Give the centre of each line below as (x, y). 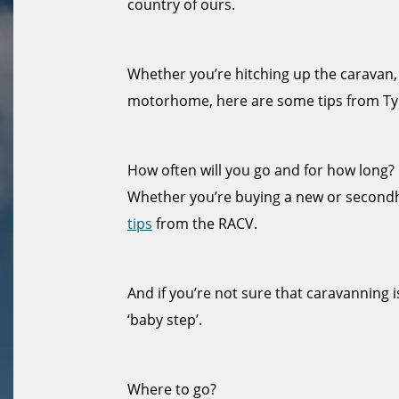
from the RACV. (205, 224)
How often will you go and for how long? (261, 170)
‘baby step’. (165, 320)
